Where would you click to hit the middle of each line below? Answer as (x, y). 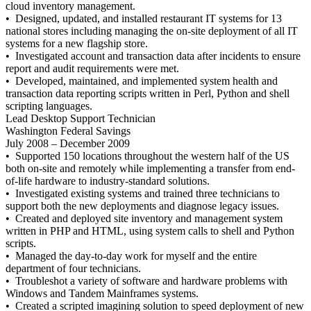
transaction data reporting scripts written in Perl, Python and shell (148, 93)
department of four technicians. (73, 268)
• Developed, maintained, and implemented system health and (142, 81)
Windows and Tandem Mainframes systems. (102, 293)
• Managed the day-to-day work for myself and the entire (131, 256)
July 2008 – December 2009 (68, 143)
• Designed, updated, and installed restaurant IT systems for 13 (144, 18)
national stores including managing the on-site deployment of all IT (152, 31)
